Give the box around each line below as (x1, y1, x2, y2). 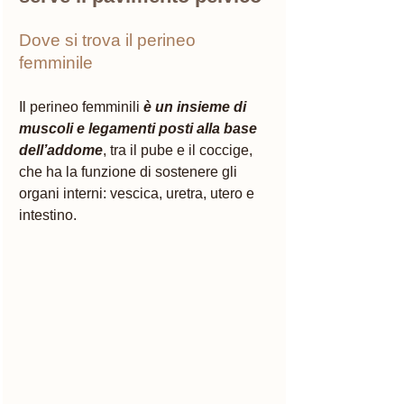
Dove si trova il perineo (19, 30, 200, 50)
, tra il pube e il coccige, (103, 142, 256, 158)
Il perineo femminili (19, 98, 143, 115)
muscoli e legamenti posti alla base (19, 120, 261, 136)
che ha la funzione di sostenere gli (19, 163, 241, 179)
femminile (19, 52, 97, 72)
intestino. (19, 207, 77, 223)
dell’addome (19, 142, 103, 158)
